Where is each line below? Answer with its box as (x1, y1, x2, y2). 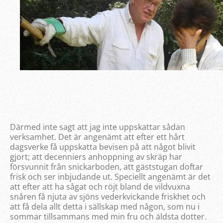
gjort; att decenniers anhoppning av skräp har (10, 151, 182, 162)
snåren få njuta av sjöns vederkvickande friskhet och (10, 191, 206, 202)
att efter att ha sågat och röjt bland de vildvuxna (10, 181, 190, 192)
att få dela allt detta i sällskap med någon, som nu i (10, 201, 200, 212)
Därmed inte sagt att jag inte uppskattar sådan (10, 121, 185, 132)
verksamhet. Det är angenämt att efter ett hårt (10, 131, 185, 142)
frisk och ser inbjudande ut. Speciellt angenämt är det (10, 171, 211, 182)
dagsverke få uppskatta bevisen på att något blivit (10, 141, 196, 152)
